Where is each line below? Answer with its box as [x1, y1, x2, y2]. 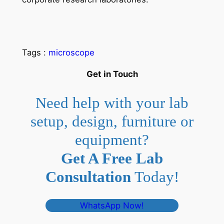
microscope [48, 47, 94, 58]
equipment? [75, 130, 149, 148]
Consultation [45, 167, 131, 185]
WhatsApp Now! [79, 200, 144, 210]
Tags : [21, 47, 48, 58]
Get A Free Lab [61, 149, 163, 167]
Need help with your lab [35, 93, 188, 111]
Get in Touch [86, 69, 138, 79]
